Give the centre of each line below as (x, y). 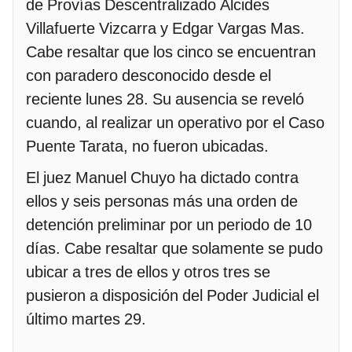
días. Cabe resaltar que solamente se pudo (174, 249)
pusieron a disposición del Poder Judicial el (172, 296)
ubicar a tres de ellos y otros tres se (148, 272)
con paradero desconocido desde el (148, 76)
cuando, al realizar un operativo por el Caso (175, 123)
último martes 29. (86, 319)
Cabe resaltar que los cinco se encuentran (171, 52)
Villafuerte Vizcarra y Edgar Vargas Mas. (165, 29)
